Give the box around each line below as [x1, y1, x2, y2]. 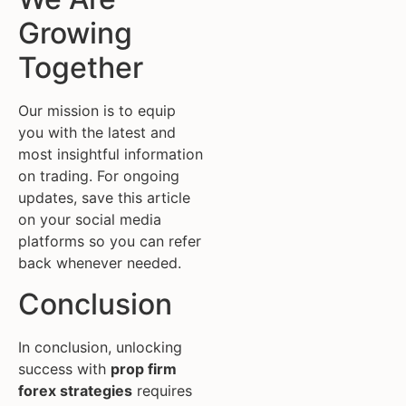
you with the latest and [18, 123, 176, 142]
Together [18, 50, 143, 86]
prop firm [111, 359, 177, 378]
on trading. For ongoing [18, 167, 179, 186]
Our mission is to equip [18, 101, 176, 121]
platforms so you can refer [18, 232, 201, 251]
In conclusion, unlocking [18, 337, 182, 356]
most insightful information [18, 145, 203, 164]
